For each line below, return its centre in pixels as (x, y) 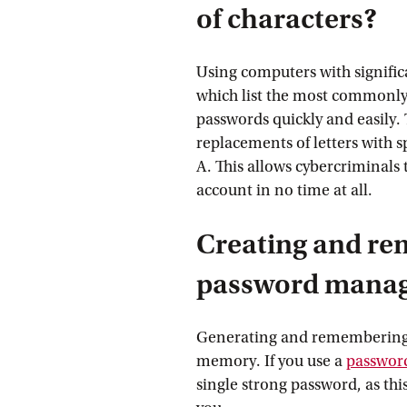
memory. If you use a (271, 361)
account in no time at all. (284, 190)
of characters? (287, 19)
